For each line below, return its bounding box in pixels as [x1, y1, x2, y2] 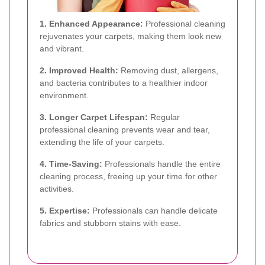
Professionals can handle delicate [90, 205, 218, 215]
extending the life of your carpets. [40, 137, 164, 147]
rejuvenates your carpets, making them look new [40, 31, 221, 41]
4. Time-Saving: [40, 159, 102, 169]
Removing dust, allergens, [118, 65, 218, 75]
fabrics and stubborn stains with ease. [40, 218, 181, 228]
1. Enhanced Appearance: [40, 18, 143, 28]
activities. [40, 183, 74, 193]
